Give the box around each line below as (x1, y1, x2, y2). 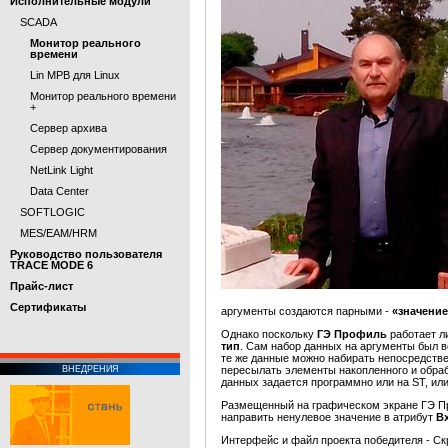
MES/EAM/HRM (20, 227, 97, 239)
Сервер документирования (30, 143, 167, 155)
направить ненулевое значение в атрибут (221, 411, 436, 423)
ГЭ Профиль (317, 328, 387, 340)
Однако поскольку (221, 328, 317, 340)
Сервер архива (30, 122, 107, 134)
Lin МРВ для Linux (30, 69, 120, 81)
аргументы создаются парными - (221, 305, 392, 317)
